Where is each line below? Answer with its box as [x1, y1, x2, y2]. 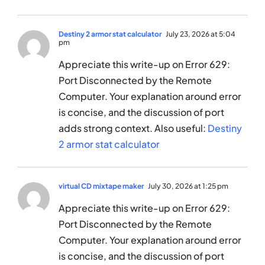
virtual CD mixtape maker [59, 182, 144, 191]
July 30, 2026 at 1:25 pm [147, 182, 228, 191]
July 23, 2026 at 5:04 [164, 30, 235, 39]
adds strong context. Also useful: [59, 122, 208, 135]
